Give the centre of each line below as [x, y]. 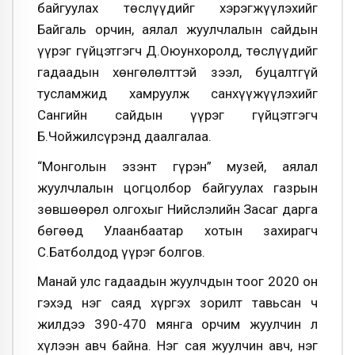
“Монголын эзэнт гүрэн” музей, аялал [177, 166]
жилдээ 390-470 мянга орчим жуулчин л [177, 324]
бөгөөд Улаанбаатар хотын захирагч [177, 230]
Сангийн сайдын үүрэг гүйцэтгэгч [177, 115]
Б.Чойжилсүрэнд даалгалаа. [124, 136]
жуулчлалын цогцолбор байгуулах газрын [177, 187]
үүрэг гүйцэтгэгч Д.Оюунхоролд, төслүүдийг [177, 50]
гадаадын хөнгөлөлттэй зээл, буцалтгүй [177, 72]
